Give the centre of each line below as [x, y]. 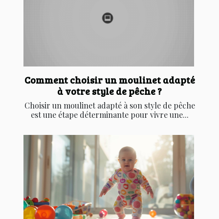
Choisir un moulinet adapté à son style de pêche [109, 106]
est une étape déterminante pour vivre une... [109, 115]
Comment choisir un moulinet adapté [109, 80]
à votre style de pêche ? [109, 91]
